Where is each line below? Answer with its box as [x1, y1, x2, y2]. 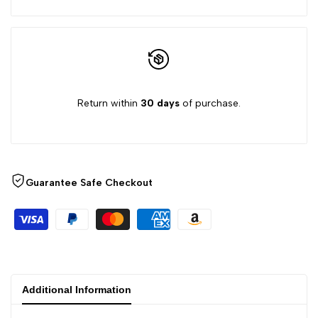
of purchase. [180, 97, 241, 110]
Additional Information [22, 284, 131, 296]
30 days [141, 97, 180, 110]
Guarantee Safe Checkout [26, 177, 153, 190]
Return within [77, 97, 141, 110]
